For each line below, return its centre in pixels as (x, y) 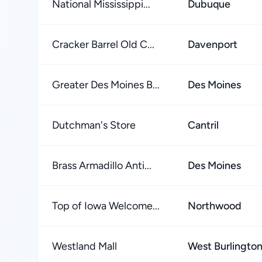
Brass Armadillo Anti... (102, 166)
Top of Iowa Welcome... (106, 206)
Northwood (215, 206)
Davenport (213, 44)
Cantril (203, 125)
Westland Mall (85, 246)
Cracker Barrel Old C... (103, 44)
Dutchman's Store (94, 125)
